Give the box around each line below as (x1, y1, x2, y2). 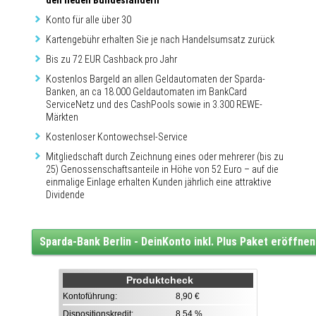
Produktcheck (126, 274, 193, 286)
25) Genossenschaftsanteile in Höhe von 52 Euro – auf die (46, 164, 279, 175)
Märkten (46, 111, 78, 123)
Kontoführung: (63, 291, 117, 300)
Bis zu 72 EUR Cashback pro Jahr (46, 54, 177, 65)
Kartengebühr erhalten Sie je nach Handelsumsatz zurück (46, 34, 274, 45)
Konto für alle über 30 (46, 14, 131, 25)
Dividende (46, 189, 85, 200)
